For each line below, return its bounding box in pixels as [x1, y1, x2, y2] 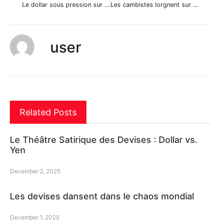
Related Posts [20, 107, 77, 117]
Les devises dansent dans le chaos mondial [10, 191, 194, 202]
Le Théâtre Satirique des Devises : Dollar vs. [10, 135, 197, 145]
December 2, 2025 [10, 167, 60, 175]
